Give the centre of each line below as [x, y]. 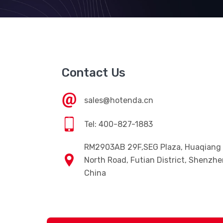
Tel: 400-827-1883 [118, 124]
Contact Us [94, 73]
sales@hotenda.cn [119, 100]
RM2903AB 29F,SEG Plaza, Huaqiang [153, 147]
